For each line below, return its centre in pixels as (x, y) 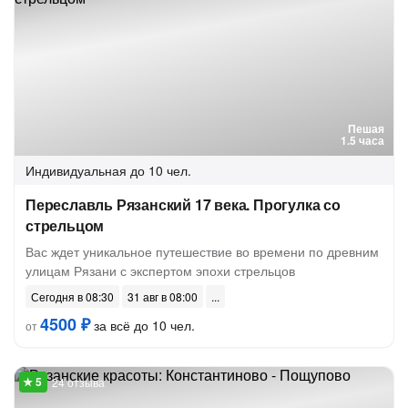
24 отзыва (78, 382)
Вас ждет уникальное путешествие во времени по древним (202, 251)
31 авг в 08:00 (163, 296)
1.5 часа (362, 140)
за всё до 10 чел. (143, 325)
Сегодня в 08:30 (72, 296)
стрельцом (65, 225)
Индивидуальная (76, 170)
